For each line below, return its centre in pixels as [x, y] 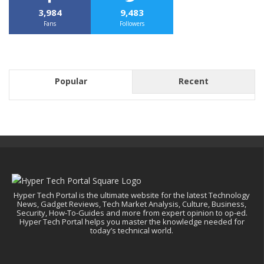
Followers [132, 23]
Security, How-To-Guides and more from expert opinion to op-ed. [132, 213]
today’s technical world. [132, 231]
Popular [71, 81]
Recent [194, 81]
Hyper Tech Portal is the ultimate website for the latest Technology [132, 195]
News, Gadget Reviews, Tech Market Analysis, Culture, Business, [132, 204]
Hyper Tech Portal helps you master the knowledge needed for [132, 222]
